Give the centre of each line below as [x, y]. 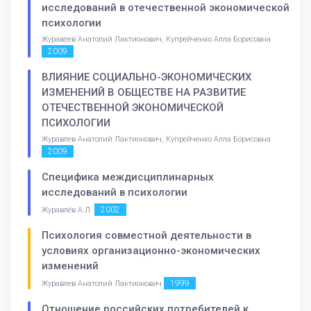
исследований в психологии [115, 192]
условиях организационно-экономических [151, 250]
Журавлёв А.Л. [68, 210]
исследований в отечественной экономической [166, 8]
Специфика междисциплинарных [128, 177]
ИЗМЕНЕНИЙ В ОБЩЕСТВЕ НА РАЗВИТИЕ [144, 93]
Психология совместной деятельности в [146, 235]
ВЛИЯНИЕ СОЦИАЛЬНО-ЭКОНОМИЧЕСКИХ [146, 77]
